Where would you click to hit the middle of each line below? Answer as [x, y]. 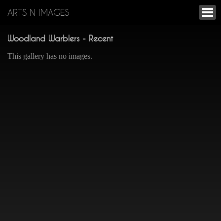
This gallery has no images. [50, 56]
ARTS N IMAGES [38, 12]
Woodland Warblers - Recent [60, 38]
